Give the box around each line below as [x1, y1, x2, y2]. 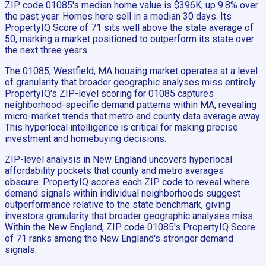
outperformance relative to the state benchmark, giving [5, 199, 230, 211]
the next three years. [5, 45, 89, 56]
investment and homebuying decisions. [5, 133, 166, 145]
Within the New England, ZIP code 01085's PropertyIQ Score [5, 221, 255, 233]
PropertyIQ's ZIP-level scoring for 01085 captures [5, 88, 214, 100]
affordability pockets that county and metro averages [5, 165, 224, 177]
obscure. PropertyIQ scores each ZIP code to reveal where [5, 176, 249, 188]
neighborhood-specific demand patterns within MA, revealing [5, 99, 256, 111]
